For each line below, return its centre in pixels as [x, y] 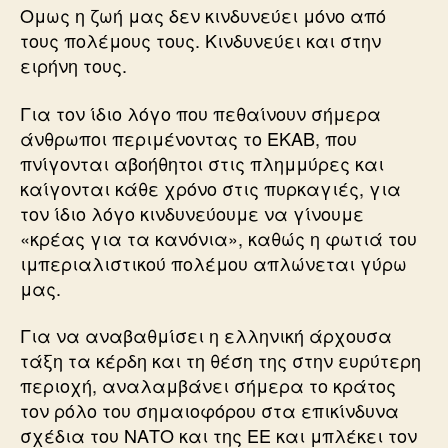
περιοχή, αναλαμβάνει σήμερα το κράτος [208, 385]
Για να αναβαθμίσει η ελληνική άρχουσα [206, 335]
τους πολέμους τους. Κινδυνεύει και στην [200, 40]
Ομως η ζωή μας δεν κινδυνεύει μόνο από [203, 15]
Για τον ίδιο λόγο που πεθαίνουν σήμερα [200, 112]
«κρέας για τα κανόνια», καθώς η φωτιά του [218, 237]
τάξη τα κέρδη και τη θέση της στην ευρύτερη [220, 360]
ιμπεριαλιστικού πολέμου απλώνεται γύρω [213, 262]
